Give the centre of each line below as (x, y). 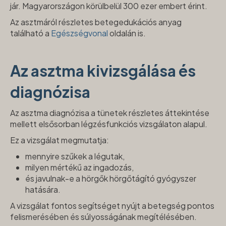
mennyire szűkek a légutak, (75, 156)
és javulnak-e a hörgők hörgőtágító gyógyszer (111, 179)
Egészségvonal (79, 33)
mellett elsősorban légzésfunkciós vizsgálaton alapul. (109, 124)
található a (31, 33)
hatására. (43, 190)
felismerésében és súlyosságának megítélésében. (103, 217)
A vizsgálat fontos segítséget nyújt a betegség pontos (112, 206)
